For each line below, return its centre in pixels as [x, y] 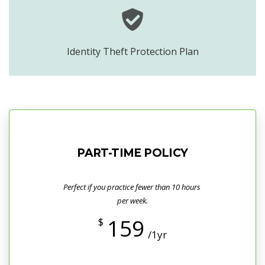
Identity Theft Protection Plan [132, 51]
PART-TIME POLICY [132, 153]
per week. [132, 200]
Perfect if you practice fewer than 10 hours [132, 187]
